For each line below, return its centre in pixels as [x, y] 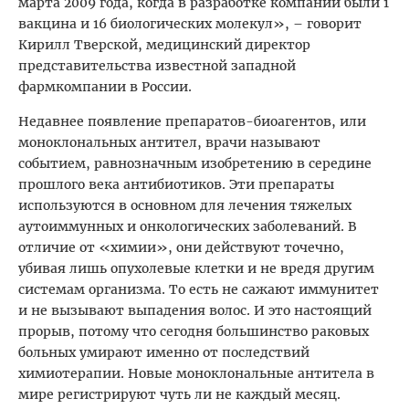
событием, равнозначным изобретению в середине [195, 163]
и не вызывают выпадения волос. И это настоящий [195, 310]
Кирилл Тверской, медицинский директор [164, 44]
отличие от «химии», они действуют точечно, [181, 247]
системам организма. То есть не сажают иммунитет [199, 289]
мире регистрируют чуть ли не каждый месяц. [179, 394]
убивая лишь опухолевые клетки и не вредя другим [196, 268]
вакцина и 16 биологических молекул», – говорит [190, 23]
